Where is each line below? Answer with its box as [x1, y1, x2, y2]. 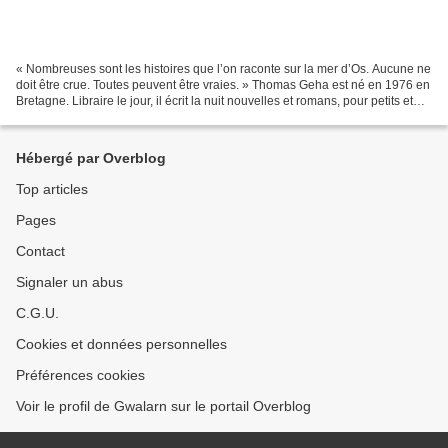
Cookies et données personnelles [16, 336, 227, 352]
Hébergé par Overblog [16, 150, 166, 166]
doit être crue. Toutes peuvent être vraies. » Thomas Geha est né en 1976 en [16, 77, 430, 92]
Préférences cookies [16, 367, 145, 383]
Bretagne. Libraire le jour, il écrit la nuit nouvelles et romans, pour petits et [16, 93, 413, 108]
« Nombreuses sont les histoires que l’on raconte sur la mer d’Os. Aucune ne [16, 61, 431, 76]
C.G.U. [16, 305, 59, 321]
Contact [16, 243, 65, 259]
